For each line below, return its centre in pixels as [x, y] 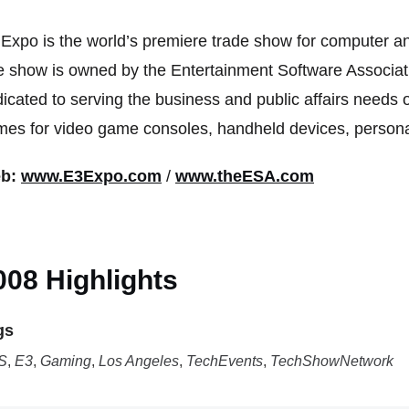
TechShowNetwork [332, 361]
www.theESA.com [245, 176]
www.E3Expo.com [91, 176]
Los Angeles [139, 361]
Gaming [66, 361]
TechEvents [225, 361]
